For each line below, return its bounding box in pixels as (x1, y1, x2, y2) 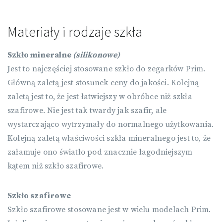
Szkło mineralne (7, 50, 73, 60)
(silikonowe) (73, 50, 120, 60)
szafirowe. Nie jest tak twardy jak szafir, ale (7, 106, 167, 116)
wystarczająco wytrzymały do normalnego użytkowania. (7, 119, 214, 130)
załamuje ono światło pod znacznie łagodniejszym (7, 147, 193, 158)
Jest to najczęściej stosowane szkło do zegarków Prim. (7, 64, 206, 74)
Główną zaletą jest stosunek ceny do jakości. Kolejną (7, 78, 199, 88)
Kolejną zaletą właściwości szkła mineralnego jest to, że (7, 133, 211, 144)
